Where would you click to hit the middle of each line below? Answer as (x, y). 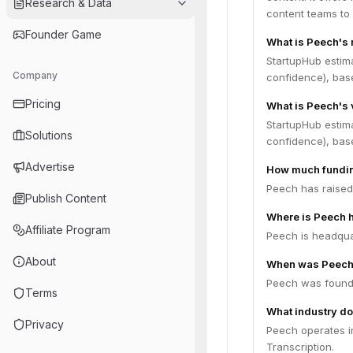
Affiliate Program (68, 230)
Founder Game (63, 34)
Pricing (43, 104)
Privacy (45, 324)
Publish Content (66, 198)
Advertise (50, 167)
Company (35, 75)
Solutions (49, 135)
